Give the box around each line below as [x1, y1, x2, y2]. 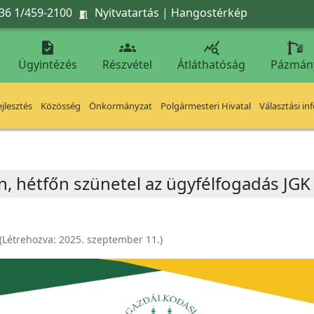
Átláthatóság [177, 57, 245, 72]
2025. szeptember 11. [59, 233, 160, 246]
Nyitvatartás [95, 4, 159, 20]
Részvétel [102, 57, 152, 72]
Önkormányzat [89, 100, 152, 112]
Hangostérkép [171, 4, 247, 20]
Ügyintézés [18, 57, 77, 72]
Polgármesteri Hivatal [161, 100, 251, 112]
